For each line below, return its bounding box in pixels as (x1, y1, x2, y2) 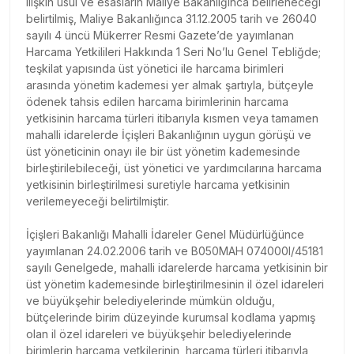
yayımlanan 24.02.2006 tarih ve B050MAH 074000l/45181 (26, 243, 323, 258)
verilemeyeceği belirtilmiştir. (26, 194, 169, 208)
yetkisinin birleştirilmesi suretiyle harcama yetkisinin (26, 177, 290, 191)
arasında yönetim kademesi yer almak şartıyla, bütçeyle (26, 77, 314, 92)
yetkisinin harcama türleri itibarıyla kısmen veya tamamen (26, 111, 318, 125)
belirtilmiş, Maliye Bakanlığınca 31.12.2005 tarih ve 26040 (26, 11, 317, 25)
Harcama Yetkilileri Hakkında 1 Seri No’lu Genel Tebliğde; (26, 44, 321, 58)
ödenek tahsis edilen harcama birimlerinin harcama (26, 94, 288, 108)
